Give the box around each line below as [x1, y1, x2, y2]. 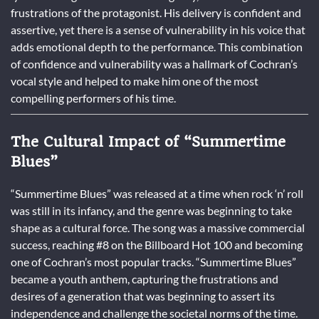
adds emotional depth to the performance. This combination [11, 39, 303, 53]
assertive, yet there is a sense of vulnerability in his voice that [11, 22, 305, 36]
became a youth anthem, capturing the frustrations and [11, 271, 278, 286]
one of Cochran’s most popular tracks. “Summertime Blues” [11, 254, 296, 268]
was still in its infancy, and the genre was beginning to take [11, 203, 292, 217]
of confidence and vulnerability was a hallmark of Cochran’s [11, 56, 298, 70]
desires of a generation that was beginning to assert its [11, 288, 275, 303]
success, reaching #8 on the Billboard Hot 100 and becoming [11, 237, 303, 251]
